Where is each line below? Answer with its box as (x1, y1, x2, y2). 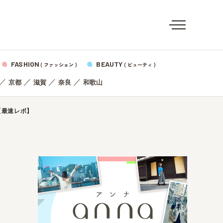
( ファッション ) (40, 61, 78, 68)
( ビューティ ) (123, 61, 156, 68)
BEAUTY (96, 60, 123, 68)
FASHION (11, 60, 40, 68)
